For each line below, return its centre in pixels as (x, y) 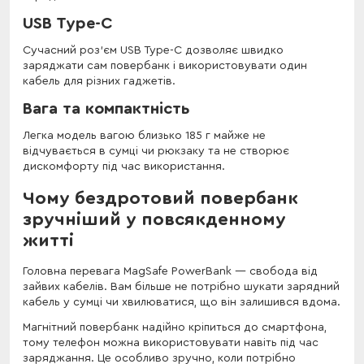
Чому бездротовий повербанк (160, 198)
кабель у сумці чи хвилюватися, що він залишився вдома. (182, 302)
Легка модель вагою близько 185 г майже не (144, 135)
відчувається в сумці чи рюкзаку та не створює (156, 151)
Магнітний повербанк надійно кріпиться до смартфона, (175, 327)
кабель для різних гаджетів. (99, 81)
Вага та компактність (106, 108)
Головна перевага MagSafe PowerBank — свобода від (170, 271)
